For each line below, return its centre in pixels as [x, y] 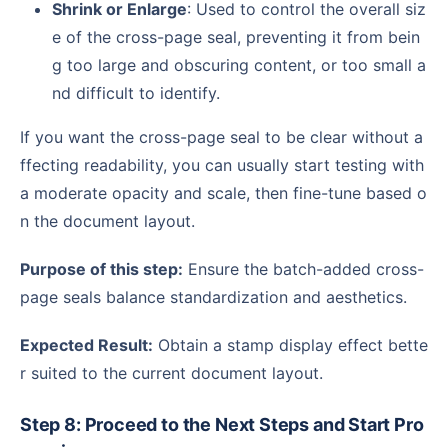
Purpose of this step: [106, 268]
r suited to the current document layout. [171, 372]
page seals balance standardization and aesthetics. [213, 296]
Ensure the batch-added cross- [303, 268]
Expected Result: [91, 344]
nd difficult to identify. [136, 92]
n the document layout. [107, 220]
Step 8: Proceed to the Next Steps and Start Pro [26, 424]
